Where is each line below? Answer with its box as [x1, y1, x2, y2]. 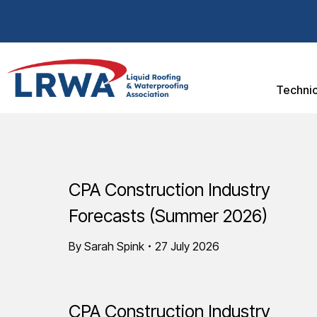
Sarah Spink [84, 239, 144, 253]
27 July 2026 [155, 239, 219, 253]
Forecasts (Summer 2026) [69, 205, 267, 226]
